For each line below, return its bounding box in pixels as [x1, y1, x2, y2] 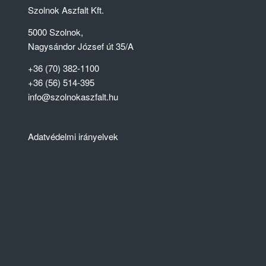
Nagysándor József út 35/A [27, 40, 134, 53]
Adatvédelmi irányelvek [27, 129, 118, 142]
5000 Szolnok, [27, 26, 83, 39]
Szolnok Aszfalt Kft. [27, 4, 104, 17]
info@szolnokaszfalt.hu [27, 90, 118, 103]
